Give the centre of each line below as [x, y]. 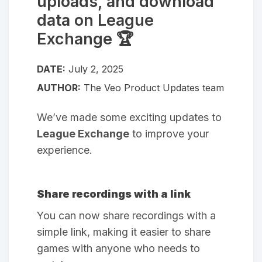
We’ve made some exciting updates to [129, 117]
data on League [95, 20]
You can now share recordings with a [126, 215]
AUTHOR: [59, 87]
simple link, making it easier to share [124, 232]
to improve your [169, 133]
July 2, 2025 [96, 69]
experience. [65, 150]
